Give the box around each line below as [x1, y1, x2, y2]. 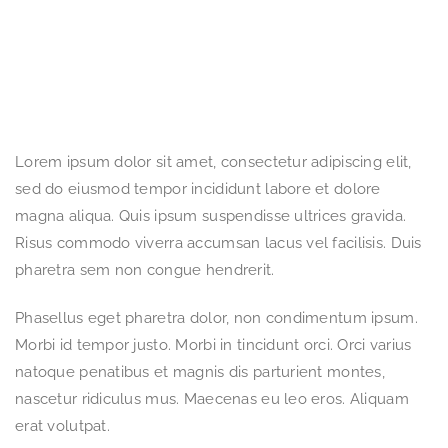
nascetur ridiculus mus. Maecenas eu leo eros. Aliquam [15, 390, 409, 409]
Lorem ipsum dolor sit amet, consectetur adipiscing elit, [15, 153, 412, 172]
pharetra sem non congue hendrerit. [15, 261, 275, 280]
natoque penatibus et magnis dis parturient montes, [15, 363, 385, 382]
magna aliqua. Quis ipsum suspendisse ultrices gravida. [15, 207, 407, 226]
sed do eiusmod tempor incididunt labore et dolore [15, 180, 381, 199]
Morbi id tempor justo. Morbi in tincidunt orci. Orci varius [15, 336, 412, 355]
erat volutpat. [15, 417, 110, 436]
